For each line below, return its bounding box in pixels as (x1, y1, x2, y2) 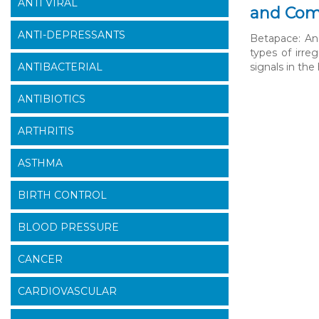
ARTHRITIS (18, 125, 74, 138)
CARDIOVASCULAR (18, 285, 117, 298)
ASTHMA (18, 157, 63, 170)
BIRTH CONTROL (18, 189, 107, 202)
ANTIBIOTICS (18, 93, 85, 106)
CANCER (18, 253, 63, 266)
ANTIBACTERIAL (18, 61, 103, 74)
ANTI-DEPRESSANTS (18, 28, 125, 42)
